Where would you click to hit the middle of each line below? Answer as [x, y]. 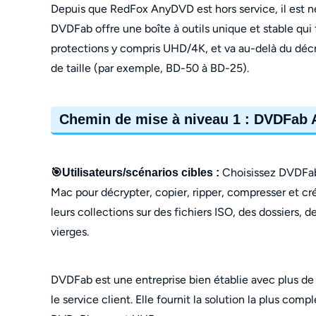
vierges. [70, 231]
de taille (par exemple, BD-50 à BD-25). [151, 68]
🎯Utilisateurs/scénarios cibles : [136, 172]
